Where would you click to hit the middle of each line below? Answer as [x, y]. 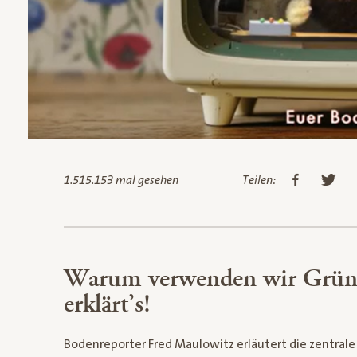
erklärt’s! [107, 305]
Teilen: [259, 180]
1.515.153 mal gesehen [121, 180]
